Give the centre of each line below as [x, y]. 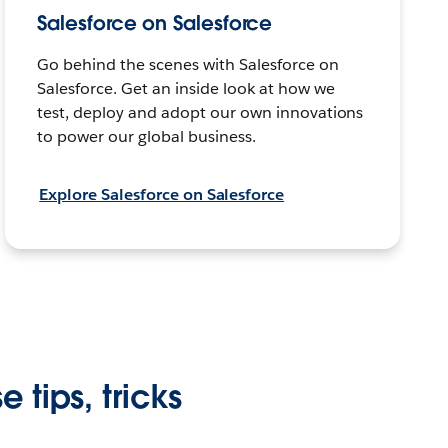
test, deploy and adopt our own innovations [200, 113]
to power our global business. [146, 137]
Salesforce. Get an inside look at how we [186, 89]
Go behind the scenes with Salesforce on [188, 65]
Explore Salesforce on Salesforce [162, 195]
